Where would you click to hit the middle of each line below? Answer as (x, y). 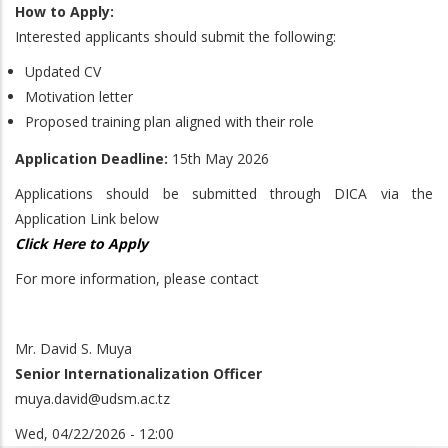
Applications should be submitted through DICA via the (224, 193)
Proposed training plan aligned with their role (169, 121)
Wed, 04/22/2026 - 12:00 (94, 433)
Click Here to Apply (81, 243)
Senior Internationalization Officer (138, 373)
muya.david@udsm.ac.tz (92, 398)
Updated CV (63, 71)
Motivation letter (79, 96)
